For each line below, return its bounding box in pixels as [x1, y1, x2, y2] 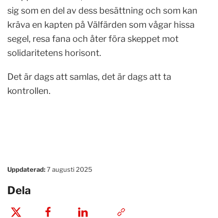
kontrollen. [7, 85, 51, 96]
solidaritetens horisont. [7, 47, 101, 58]
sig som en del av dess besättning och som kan [7, 5, 198, 16]
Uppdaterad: [7, 165, 45, 173]
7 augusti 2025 [45, 165, 92, 173]
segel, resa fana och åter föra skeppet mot [7, 33, 179, 44]
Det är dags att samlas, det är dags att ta [7, 71, 171, 82]
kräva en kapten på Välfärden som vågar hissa [7, 19, 195, 30]
